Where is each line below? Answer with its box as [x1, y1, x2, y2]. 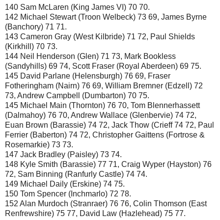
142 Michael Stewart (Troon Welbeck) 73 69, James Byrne [5, 12, 207, 21]
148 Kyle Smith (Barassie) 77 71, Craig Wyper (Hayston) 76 [5, 160, 212, 168]
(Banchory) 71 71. [5, 22, 67, 31]
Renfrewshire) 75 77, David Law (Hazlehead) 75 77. [5, 209, 186, 218]
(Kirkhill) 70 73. [5, 42, 57, 51]
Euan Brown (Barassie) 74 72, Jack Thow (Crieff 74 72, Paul [5, 120, 214, 129]
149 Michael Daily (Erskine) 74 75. [5, 179, 125, 188]
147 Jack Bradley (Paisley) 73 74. [5, 150, 122, 159]
